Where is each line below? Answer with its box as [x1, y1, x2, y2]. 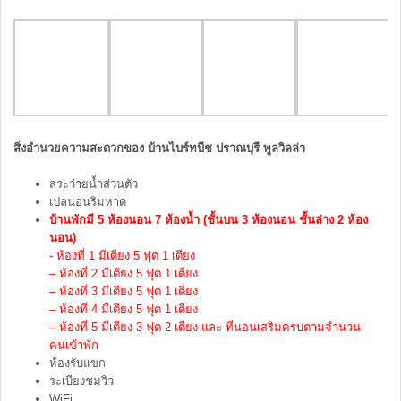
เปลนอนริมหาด [49, 194, 126, 209]
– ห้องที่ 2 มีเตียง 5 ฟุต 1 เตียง [49, 266, 198, 280]
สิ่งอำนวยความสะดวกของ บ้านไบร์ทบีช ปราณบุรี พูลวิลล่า [13, 141, 305, 155]
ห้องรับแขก [49, 355, 106, 370]
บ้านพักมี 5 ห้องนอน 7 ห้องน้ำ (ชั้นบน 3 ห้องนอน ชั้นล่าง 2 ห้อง [49, 212, 368, 226]
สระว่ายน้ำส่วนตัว [49, 176, 138, 191]
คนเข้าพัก [49, 337, 98, 352]
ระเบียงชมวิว [49, 373, 114, 388]
